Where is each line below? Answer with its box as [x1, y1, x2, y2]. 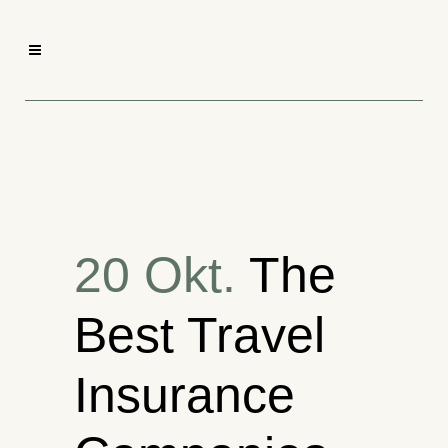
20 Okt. [74, 247, 236, 303]
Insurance [74, 367, 295, 423]
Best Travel [74, 307, 325, 363]
